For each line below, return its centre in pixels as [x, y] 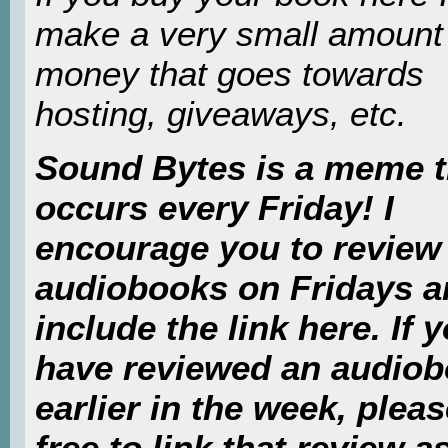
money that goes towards [229, 73]
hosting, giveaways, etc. [221, 113]
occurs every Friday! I [214, 208]
